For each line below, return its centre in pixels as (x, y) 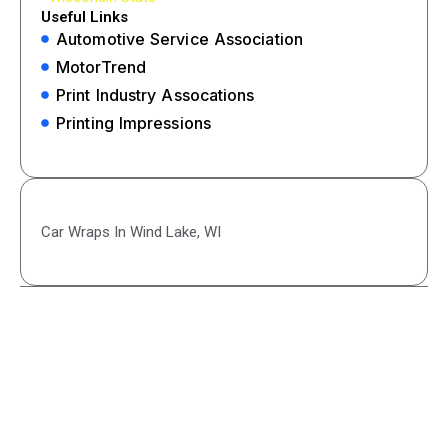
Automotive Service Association (179, 38)
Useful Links (84, 16)
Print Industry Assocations (155, 94)
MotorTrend (101, 66)
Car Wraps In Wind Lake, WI (131, 231)
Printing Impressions (133, 122)
